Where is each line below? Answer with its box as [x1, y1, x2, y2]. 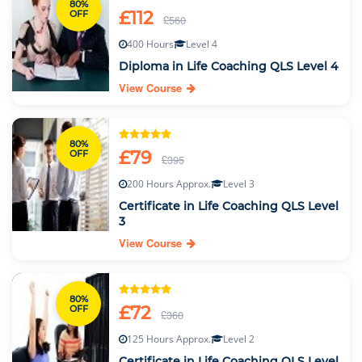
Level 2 [223, 332, 255, 346]
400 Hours [127, 37, 174, 51]
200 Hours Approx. [127, 177, 211, 191]
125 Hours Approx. [127, 332, 211, 346]
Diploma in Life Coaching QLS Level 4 [119, 59, 338, 74]
